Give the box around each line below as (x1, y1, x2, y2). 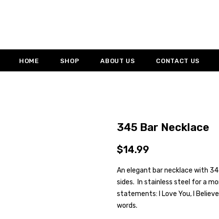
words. (117, 201, 137, 210)
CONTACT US (156, 57, 200, 65)
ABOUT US (100, 57, 135, 65)
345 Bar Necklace (117, 120, 209, 134)
